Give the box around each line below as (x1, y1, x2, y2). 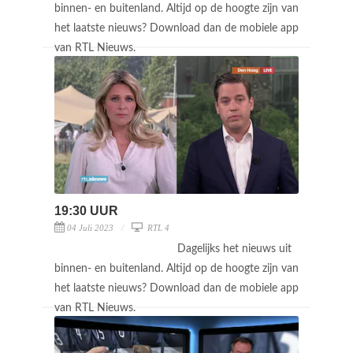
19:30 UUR (54, 203, 118, 217)
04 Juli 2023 (67, 222, 113, 232)
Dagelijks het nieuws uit (177, 243, 292, 255)
